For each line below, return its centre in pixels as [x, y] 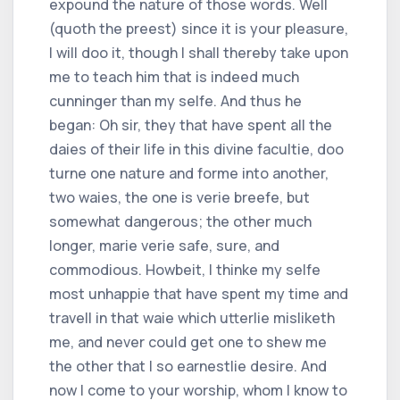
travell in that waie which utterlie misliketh [192, 317]
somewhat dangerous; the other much [180, 221]
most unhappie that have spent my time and [199, 293]
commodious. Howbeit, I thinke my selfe [185, 269]
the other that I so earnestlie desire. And [188, 366]
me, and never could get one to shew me [188, 342]
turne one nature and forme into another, [189, 173]
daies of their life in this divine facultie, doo [196, 149]
